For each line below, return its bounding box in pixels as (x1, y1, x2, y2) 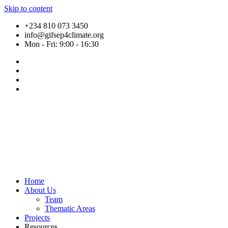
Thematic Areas (45, 204, 95, 213)
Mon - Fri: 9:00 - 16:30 (24, 40, 99, 48)
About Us (24, 186, 56, 194)
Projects (24, 213, 50, 222)
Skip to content (4, 4, 52, 13)
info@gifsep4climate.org (24, 31, 104, 39)
